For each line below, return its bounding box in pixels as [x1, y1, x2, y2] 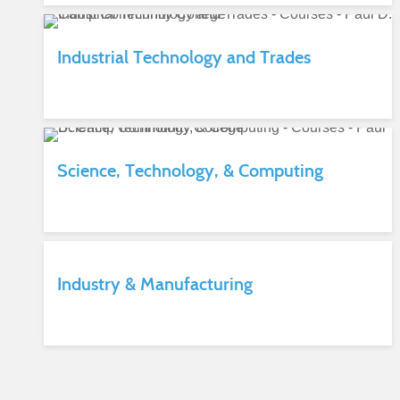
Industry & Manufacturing [56, 273, 253, 295]
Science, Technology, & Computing [56, 160, 323, 181]
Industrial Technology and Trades [56, 46, 311, 68]
